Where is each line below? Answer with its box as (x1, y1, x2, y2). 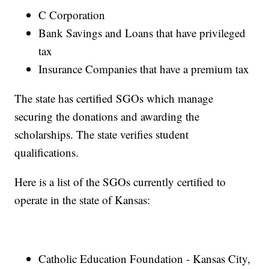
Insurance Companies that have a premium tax (38, 61, 250, 77)
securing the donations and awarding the (14, 109, 200, 124)
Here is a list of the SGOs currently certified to (14, 174, 226, 190)
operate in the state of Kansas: (14, 192, 151, 208)
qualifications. (14, 145, 79, 160)
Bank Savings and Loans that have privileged (38, 25, 246, 41)
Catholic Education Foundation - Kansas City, (38, 251, 251, 267)
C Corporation (38, 7, 106, 23)
